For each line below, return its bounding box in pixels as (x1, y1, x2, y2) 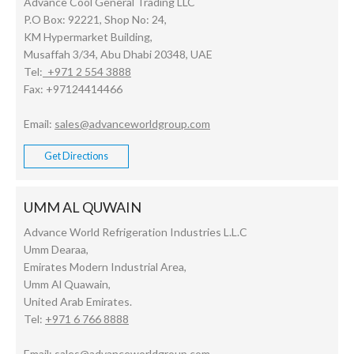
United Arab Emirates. (24, 295, 132, 309)
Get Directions (44, 150, 108, 163)
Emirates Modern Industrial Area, (24, 260, 186, 274)
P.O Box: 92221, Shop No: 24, (24, 13, 167, 27)
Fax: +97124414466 (24, 82, 122, 96)
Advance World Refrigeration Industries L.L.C (24, 225, 247, 239)
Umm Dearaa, (24, 243, 88, 257)
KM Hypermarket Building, (24, 30, 153, 44)
